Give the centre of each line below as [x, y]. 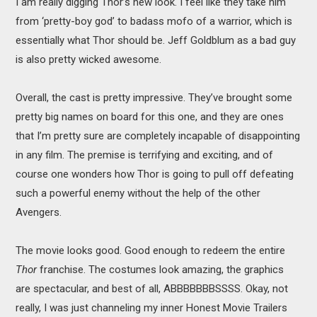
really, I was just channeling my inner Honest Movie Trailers [152, 307]
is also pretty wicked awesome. [89, 59]
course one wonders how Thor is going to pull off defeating [155, 174]
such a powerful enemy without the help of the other [138, 193]
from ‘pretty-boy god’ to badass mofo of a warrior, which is [154, 21]
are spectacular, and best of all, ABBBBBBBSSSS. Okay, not [152, 288]
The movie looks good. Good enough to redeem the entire [151, 250]
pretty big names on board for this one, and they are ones [150, 116]
